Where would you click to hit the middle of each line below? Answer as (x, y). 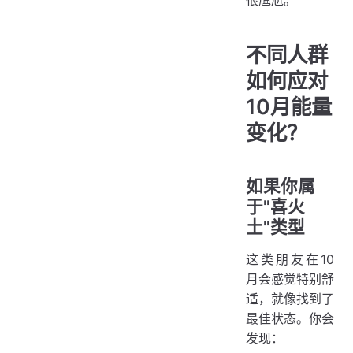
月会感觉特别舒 (290, 279)
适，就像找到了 (290, 298)
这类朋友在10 (290, 259)
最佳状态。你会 (290, 318)
